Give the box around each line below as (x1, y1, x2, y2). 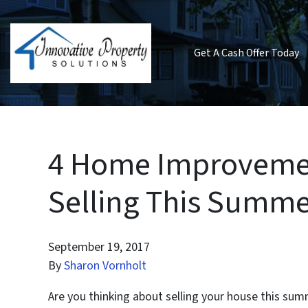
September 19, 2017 (48, 238, 151, 256)
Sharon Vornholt (64, 256, 147, 274)
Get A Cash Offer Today (193, 45, 299, 60)
